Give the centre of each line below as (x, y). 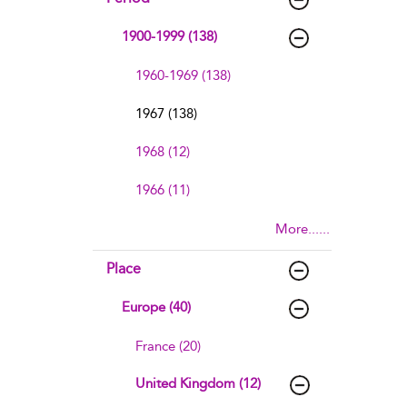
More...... (302, 229)
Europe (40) (156, 307)
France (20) (168, 346)
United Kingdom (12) (198, 383)
